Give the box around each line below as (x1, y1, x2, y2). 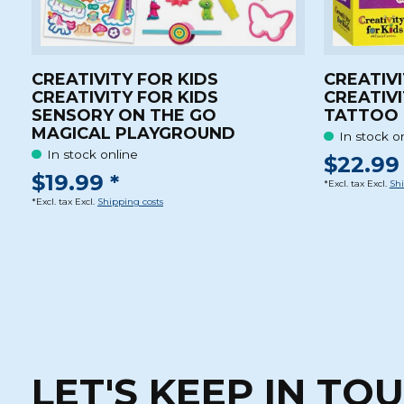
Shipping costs (97, 195, 163, 207)
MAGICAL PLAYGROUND (32, 123, 235, 143)
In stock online (47, 147, 139, 162)
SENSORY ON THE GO (32, 105, 216, 125)
